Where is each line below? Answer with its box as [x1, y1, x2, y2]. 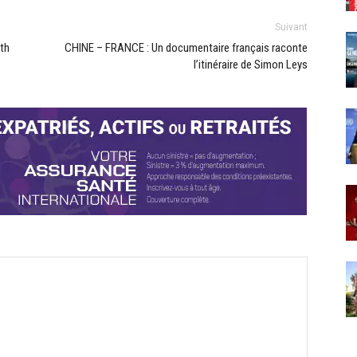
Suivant [275, 21, 308, 33]
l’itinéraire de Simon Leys [194, 57, 308, 72]
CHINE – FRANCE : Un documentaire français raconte [65, 40, 308, 55]
